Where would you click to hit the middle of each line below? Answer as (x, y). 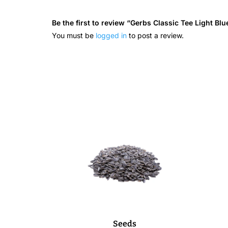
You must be (74, 35)
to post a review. (155, 35)
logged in (111, 35)
